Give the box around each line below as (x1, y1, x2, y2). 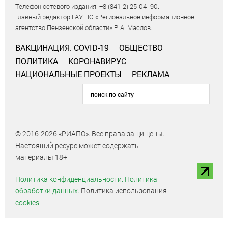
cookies (15, 197, 39, 208)
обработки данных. (15, 186, 79, 196)
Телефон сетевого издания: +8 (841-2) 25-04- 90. (15, 2, 159, 11)
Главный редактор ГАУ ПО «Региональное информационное (15, 12, 194, 22)
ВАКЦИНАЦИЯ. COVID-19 (15, 42, 109, 53)
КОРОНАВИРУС (68, 55, 126, 67)
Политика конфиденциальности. (15, 174, 123, 184)
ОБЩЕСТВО (119, 42, 163, 53)
